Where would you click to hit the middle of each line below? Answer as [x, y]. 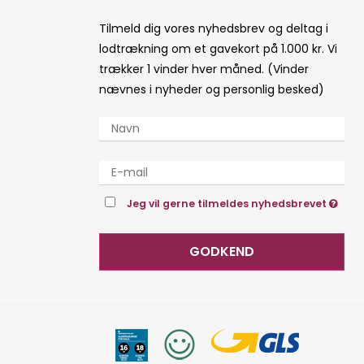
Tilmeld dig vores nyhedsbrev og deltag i [214, 28]
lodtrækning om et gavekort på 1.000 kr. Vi [218, 48]
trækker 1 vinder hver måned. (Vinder [204, 69]
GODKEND [222, 251]
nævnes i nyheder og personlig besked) [212, 89]
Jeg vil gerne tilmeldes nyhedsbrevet [228, 203]
